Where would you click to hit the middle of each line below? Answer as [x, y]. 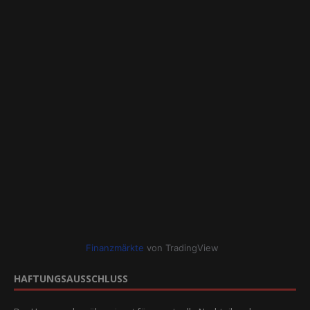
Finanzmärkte [115, 247]
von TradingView [181, 247]
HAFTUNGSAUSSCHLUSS [71, 278]
